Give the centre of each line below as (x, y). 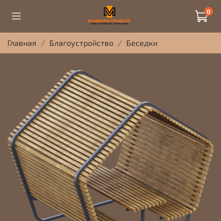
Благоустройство (81, 42)
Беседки (142, 42)
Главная (22, 42)
